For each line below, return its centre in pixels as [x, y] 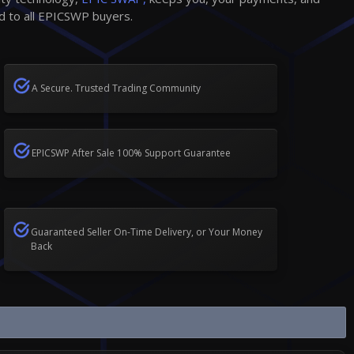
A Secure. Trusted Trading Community [117, 88]
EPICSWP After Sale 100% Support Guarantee [132, 153]
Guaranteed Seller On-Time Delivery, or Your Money [146, 232]
